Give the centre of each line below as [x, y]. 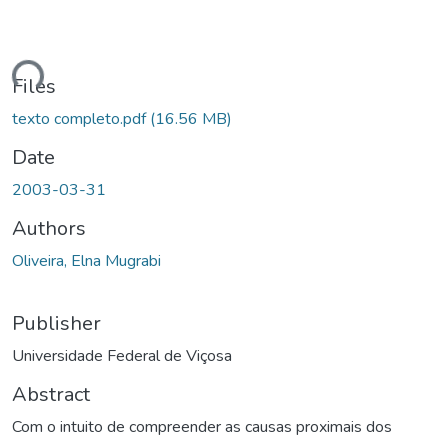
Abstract [51, 394]
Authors [49, 228]
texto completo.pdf [81, 118]
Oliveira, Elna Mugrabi [86, 260]
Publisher [56, 323]
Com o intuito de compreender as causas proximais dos [202, 426]
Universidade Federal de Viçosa [122, 355]
